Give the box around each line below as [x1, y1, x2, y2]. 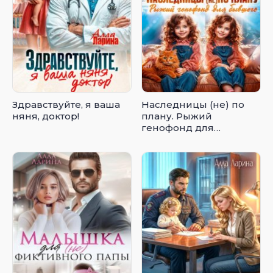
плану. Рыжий [141, 110, 213, 122]
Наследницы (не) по [141, 98, 245, 110]
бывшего [141, 133, 188, 145]
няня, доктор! [12, 110, 79, 122]
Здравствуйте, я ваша [12, 98, 120, 110]
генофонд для [141, 121, 214, 133]
